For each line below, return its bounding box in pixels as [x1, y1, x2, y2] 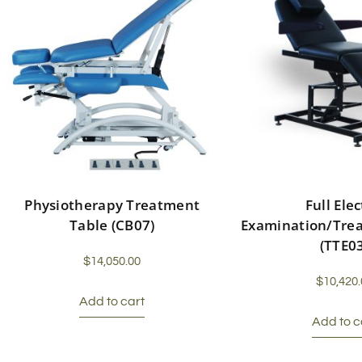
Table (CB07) [69, 216, 155, 235]
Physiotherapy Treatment [24, 196, 200, 215]
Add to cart [79, 295, 145, 309]
